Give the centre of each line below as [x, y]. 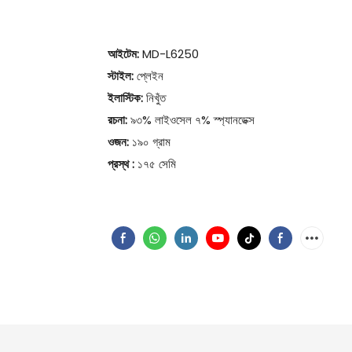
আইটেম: [123, 53]
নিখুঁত [154, 97]
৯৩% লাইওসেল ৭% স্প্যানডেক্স [191, 119]
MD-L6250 [169, 53]
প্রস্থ [118, 163]
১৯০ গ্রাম [150, 141]
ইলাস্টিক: [125, 97]
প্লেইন [148, 75]
